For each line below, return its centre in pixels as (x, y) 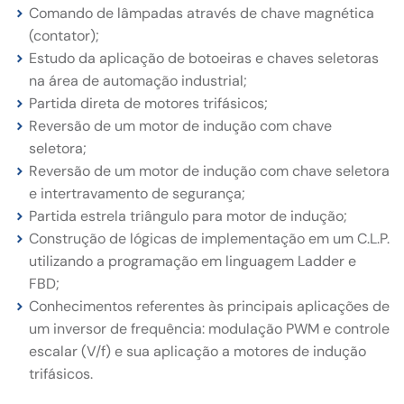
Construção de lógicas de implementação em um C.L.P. (209, 239)
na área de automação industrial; (138, 81)
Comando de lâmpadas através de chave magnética (202, 13)
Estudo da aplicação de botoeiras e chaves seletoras (204, 58)
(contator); (64, 36)
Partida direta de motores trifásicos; (148, 103)
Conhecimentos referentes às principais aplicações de (209, 306)
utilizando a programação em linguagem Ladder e (193, 261)
